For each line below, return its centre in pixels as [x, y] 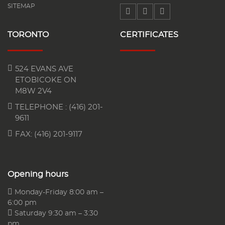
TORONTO [28, 34]
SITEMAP [21, 6]
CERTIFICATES [149, 34]
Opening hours [38, 174]
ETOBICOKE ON [46, 80]
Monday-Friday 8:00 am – [58, 192]
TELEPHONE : [42, 107]
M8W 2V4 [33, 91]
